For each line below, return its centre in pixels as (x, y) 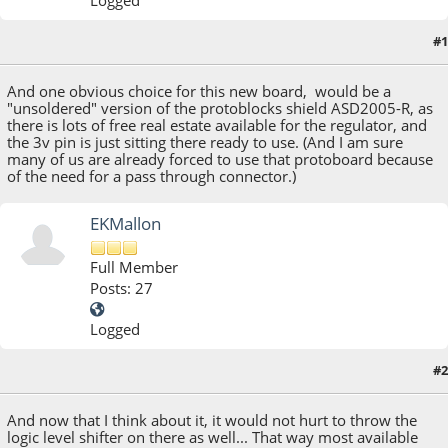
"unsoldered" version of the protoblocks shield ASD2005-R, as (220, 107)
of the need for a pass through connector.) (152, 175)
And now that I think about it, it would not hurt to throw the (212, 420)
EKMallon (126, 223)
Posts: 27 (122, 287)
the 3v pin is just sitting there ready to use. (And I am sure (205, 141)
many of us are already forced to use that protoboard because (220, 158)
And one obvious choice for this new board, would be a (199, 90)
